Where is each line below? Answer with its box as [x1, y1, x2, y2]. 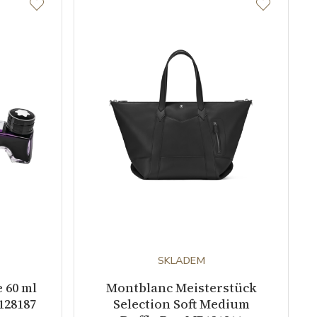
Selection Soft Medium [113, 294, 250, 313]
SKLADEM [157, 253, 205, 267]
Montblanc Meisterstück [105, 278, 257, 296]
